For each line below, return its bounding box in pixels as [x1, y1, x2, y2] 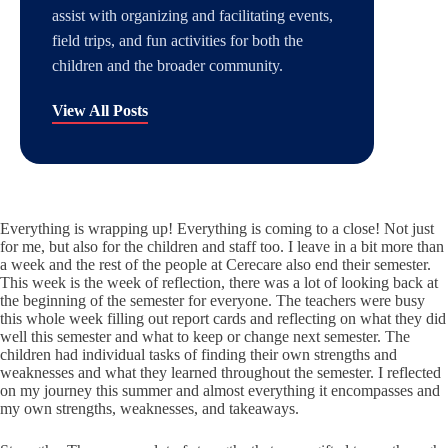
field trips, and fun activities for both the [52, 32, 303, 50]
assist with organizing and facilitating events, [52, 7, 333, 25]
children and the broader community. [52, 57, 283, 75]
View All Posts [52, 102, 148, 120]
